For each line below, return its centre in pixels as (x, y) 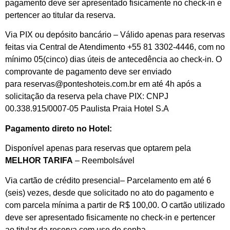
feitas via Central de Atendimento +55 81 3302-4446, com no (115, 47)
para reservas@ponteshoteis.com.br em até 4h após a (103, 84)
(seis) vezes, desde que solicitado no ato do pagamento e (110, 193)
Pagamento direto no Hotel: (59, 128)
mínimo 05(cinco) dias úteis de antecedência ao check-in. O (113, 60)
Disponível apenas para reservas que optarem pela (98, 148)
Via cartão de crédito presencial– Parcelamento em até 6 (108, 180)
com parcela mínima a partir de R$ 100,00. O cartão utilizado (115, 205)
